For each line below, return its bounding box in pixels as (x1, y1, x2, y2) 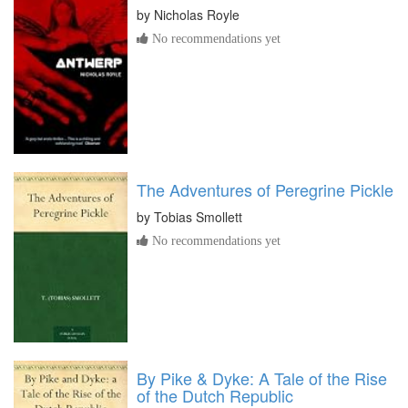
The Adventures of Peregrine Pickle (137, 177, 393, 201)
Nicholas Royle (154, 5, 240, 24)
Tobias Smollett (154, 207, 242, 226)
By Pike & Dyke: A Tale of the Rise (137, 365, 387, 390)
